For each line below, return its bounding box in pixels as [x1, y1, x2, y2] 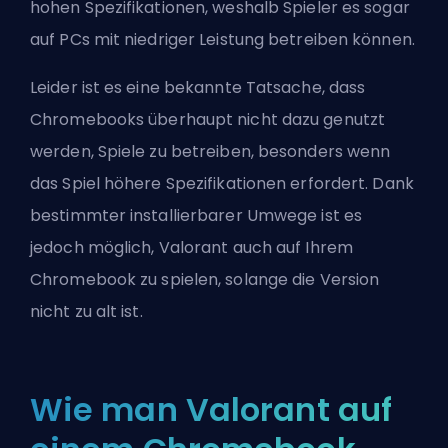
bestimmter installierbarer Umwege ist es [30, 203, 363, 227]
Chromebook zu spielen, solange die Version [30, 267, 380, 291]
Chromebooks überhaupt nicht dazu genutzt [30, 107, 386, 131]
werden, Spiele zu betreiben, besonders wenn [30, 139, 391, 163]
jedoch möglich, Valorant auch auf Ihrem [30, 235, 353, 259]
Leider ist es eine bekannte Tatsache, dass [30, 75, 366, 99]
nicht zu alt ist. [30, 299, 143, 323]
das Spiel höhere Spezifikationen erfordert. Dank [30, 171, 414, 195]
